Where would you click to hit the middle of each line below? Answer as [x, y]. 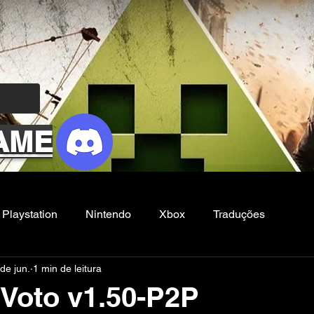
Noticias [143, 270]
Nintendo [108, 214]
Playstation [30, 214]
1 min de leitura [67, 268]
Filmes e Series [56, 270]
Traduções [239, 214]
